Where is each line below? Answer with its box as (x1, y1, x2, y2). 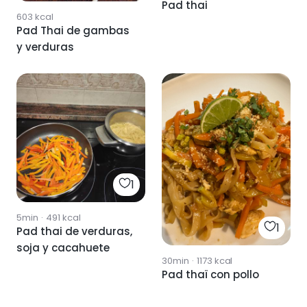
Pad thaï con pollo (162, 267, 259, 282)
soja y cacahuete (16, 241, 110, 256)
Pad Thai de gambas (16, 23, 130, 38)
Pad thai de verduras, (16, 224, 132, 239)
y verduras (16, 40, 74, 55)
